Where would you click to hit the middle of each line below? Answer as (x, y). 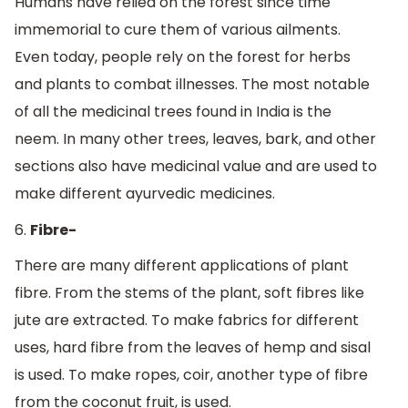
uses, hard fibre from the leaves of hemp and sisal (193, 348)
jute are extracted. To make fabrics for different (187, 321)
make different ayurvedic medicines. (145, 194)
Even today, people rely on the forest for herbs (183, 57)
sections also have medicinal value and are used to (196, 167)
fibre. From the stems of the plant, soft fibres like (189, 293)
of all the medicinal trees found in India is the (173, 112)
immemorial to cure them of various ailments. (178, 30)
